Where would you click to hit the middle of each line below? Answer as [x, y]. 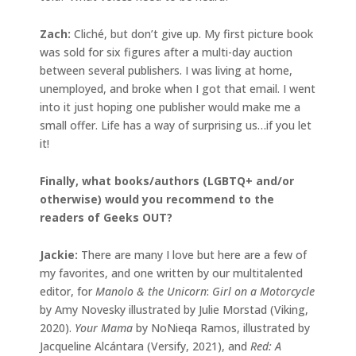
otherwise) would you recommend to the [157, 199]
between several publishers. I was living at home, [166, 70]
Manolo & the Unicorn [151, 291]
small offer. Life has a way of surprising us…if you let [176, 125]
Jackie [57, 254]
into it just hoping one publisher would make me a [170, 106]
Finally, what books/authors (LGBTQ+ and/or [167, 180]
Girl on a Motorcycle [263, 291]
